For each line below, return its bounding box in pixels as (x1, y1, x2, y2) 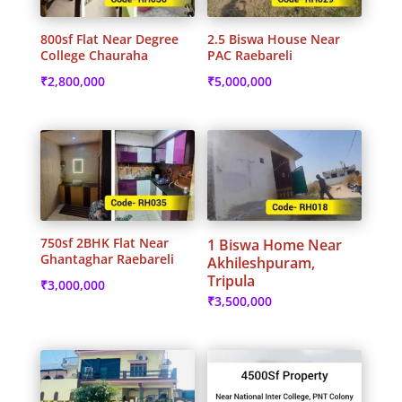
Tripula (207, 270, 256, 291)
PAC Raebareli (207, 47, 293, 65)
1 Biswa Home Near (207, 234, 343, 255)
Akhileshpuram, (207, 252, 316, 273)
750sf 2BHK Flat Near (39, 233, 169, 251)
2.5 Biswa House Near (207, 31, 341, 48)
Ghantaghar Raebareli (39, 249, 174, 267)
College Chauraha (39, 47, 148, 65)
